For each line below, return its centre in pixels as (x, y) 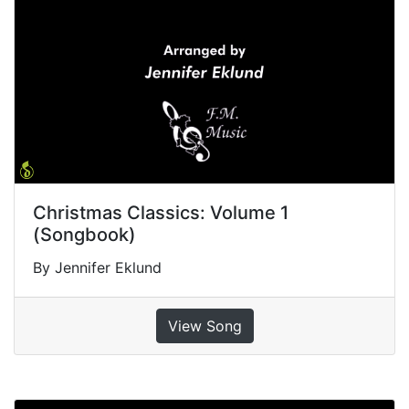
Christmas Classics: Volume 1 (161, 212)
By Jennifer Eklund (97, 267)
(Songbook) (84, 234)
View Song (204, 325)
